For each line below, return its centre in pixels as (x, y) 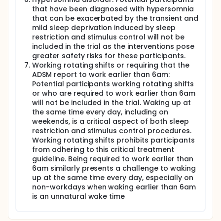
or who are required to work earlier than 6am (114, 93)
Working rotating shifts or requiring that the (111, 65)
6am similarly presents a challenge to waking (114, 168)
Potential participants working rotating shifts (113, 84)
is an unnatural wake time (79, 196)
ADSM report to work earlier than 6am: (101, 74)
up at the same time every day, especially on (113, 178)
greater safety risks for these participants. (109, 56)
